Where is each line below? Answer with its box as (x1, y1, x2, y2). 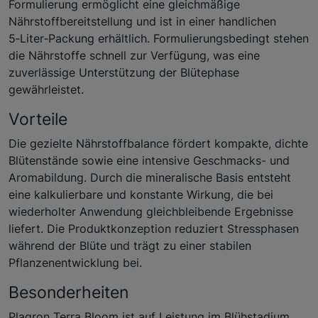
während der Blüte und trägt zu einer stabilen (9, 238, 251, 253)
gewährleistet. (9, 82, 84, 97)
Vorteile (9, 109, 67, 130)
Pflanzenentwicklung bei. (9, 256, 142, 270)
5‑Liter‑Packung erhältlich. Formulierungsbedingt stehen (9, 31, 309, 46)
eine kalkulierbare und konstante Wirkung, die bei (9, 187, 273, 202)
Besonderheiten (9, 282, 128, 303)
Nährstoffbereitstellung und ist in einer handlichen (9, 14, 276, 29)
